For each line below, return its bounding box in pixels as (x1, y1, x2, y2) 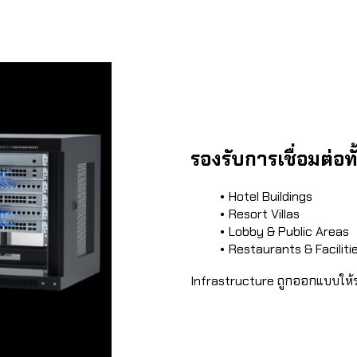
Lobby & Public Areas (228, 223, 349, 240)
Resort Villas (228, 206, 300, 222)
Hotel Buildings (228, 188, 312, 205)
